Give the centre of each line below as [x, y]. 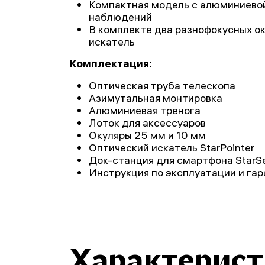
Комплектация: [111, 64]
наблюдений [120, 17]
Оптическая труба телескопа [162, 85]
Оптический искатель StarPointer [172, 148]
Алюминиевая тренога [145, 110]
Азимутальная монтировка [156, 98]
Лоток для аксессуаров [147, 123]
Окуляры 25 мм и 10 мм [147, 135]
